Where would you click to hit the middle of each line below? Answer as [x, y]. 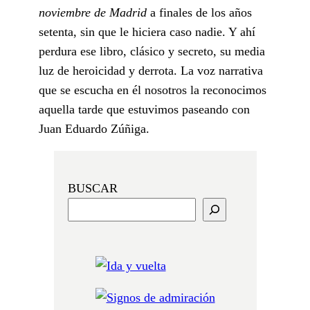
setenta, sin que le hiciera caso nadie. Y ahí [147, 31]
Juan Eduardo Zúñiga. [94, 128]
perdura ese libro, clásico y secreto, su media [152, 51]
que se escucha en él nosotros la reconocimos [153, 90]
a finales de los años [201, 12]
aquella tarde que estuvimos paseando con [144, 109]
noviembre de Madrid [94, 12]
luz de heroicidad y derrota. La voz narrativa [151, 70]
